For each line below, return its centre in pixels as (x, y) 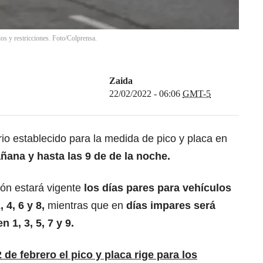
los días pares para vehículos (158, 188)
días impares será (171, 206)
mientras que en (87, 206)
